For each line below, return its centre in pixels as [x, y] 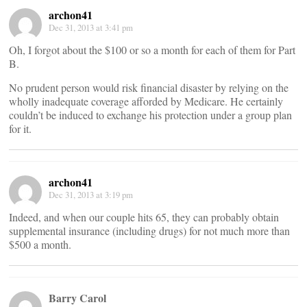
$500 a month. [40, 244]
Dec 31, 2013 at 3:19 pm [91, 195]
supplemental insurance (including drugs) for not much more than [149, 231]
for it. [20, 128]
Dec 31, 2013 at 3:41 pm [91, 27]
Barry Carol [77, 298]
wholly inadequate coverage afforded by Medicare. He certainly [146, 101]
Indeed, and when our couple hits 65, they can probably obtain [144, 217]
